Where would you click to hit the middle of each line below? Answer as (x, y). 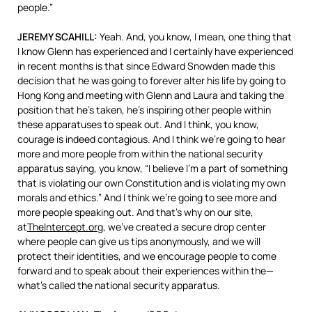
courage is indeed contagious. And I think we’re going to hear (151, 139)
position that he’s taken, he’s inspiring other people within (144, 110)
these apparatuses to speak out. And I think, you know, (138, 124)
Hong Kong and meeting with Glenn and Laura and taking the (151, 95)
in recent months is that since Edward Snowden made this (146, 66)
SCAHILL (75, 37)
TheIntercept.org (65, 227)
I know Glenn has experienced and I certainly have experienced (155, 51)
